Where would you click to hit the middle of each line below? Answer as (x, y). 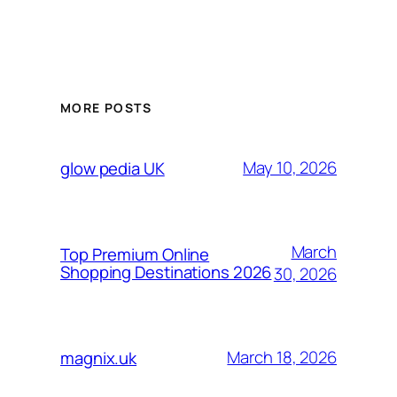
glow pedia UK (113, 168)
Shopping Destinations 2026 (166, 272)
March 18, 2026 (282, 357)
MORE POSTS (106, 108)
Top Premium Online (135, 254)
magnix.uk (99, 358)
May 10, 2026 (290, 167)
